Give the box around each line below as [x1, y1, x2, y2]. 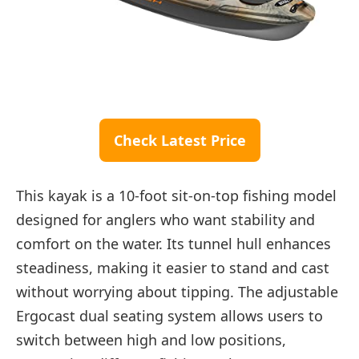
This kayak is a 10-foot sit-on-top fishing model [16, 186, 337, 206]
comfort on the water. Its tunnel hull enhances [16, 234, 331, 254]
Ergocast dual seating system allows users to [16, 306, 323, 326]
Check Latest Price [113, 130, 246, 150]
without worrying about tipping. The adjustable [16, 282, 338, 302]
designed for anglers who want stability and [16, 210, 315, 230]
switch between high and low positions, [16, 330, 286, 350]
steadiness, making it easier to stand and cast [16, 258, 329, 278]
